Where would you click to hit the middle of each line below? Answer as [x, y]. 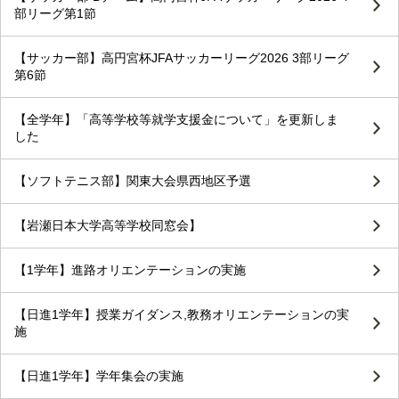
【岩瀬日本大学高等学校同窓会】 [108, 226]
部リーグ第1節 [55, 14]
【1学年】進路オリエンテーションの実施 [130, 270]
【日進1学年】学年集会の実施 [99, 376]
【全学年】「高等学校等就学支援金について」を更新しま [176, 120]
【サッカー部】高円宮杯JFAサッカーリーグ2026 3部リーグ [182, 58]
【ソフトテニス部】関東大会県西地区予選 [133, 181]
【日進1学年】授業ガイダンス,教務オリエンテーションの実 [182, 315]
